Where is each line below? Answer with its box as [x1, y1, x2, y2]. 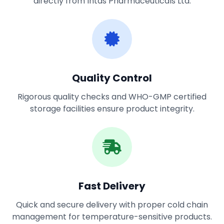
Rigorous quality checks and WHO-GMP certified [17, 90, 206, 102]
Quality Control [72, 70, 152, 85]
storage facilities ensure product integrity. [29, 102, 194, 114]
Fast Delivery [78, 178, 145, 193]
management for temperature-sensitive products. [12, 210, 212, 222]
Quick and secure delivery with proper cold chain [16, 198, 208, 210]
